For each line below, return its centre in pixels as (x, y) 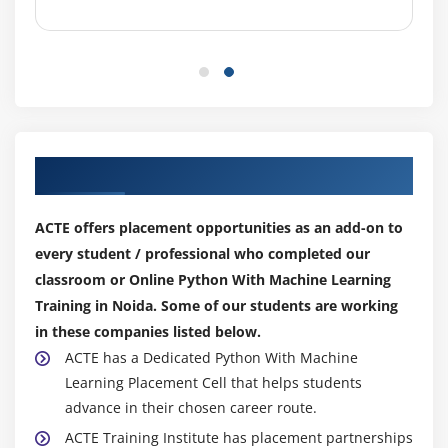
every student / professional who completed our (202, 253)
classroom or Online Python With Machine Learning (213, 279)
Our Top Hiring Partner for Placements (202, 170)
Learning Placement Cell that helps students (213, 382)
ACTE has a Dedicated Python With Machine (211, 357)
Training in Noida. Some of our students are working (216, 305)
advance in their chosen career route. (191, 407)
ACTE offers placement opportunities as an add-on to (219, 227)
